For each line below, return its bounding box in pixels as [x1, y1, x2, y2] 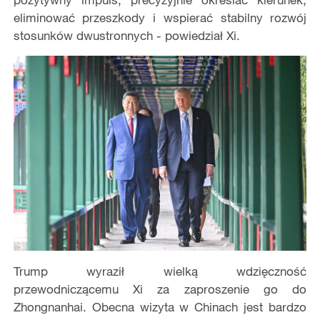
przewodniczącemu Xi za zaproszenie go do [13, 281, 307, 297]
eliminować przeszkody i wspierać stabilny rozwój [13, 9, 307, 25]
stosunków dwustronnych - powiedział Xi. [13, 27, 240, 43]
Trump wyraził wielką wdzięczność [13, 264, 307, 279]
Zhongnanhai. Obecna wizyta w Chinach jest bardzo [13, 299, 307, 315]
